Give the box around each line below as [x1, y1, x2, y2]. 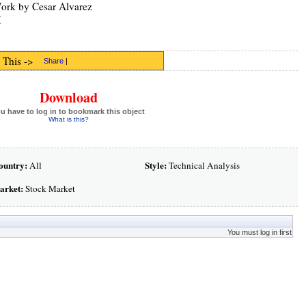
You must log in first [227, 228, 292, 236]
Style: [144, 158, 167, 172]
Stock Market [23, 182, 75, 195]
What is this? [48, 115, 89, 123]
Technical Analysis [166, 159, 240, 171]
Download [39, 87, 98, 107]
